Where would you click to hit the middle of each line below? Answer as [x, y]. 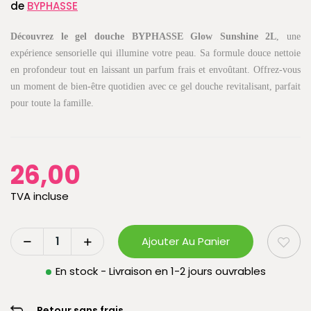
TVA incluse [40, 196]
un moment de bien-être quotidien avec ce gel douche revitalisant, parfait [155, 86]
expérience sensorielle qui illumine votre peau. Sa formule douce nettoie [155, 53]
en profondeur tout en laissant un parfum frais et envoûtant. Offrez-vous [155, 69]
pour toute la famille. [52, 103]
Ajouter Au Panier [186, 241]
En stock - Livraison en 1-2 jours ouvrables [160, 271]
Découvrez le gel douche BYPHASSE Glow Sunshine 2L [144, 36]
